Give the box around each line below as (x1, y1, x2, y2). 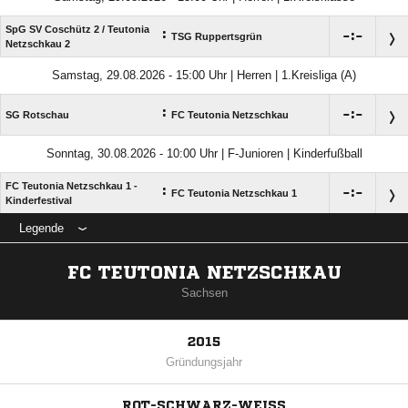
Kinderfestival (5, 195, 72, 206)
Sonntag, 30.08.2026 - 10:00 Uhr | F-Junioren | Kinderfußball (46, 147, 362, 160)
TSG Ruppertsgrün (171, 31, 262, 42)
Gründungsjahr (166, 355, 242, 369)
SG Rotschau (5, 109, 69, 120)
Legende (19, 221, 64, 235)
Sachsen (180, 286, 228, 300)
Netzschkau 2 (5, 38, 70, 49)
